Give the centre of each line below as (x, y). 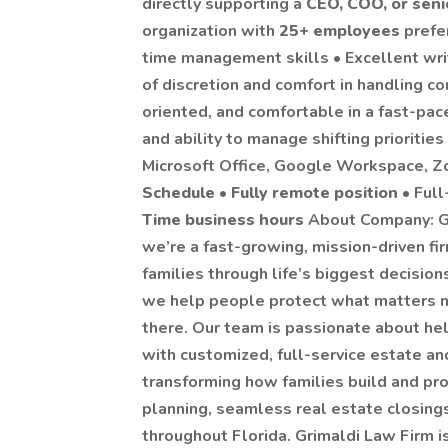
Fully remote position (316, 193)
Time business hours (225, 220)
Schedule (180, 193)
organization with (210, 31)
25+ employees (341, 31)
